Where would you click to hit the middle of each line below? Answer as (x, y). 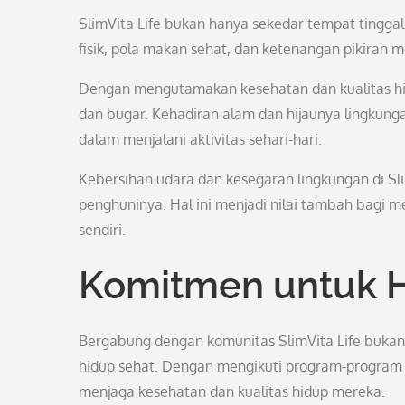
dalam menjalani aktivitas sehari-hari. (200, 139)
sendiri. (102, 230)
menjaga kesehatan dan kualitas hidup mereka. (232, 391)
